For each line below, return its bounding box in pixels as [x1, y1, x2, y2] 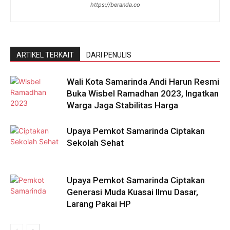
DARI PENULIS [86, 51, 131, 60]
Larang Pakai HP [67, 199, 131, 209]
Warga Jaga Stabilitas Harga [67, 100, 178, 111]
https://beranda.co [90, 1, 140, 9]
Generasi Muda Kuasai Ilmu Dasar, [67, 187, 198, 198]
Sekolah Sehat [67, 138, 124, 148]
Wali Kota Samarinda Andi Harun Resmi [67, 76, 219, 87]
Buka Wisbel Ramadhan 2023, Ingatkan [67, 88, 219, 99]
